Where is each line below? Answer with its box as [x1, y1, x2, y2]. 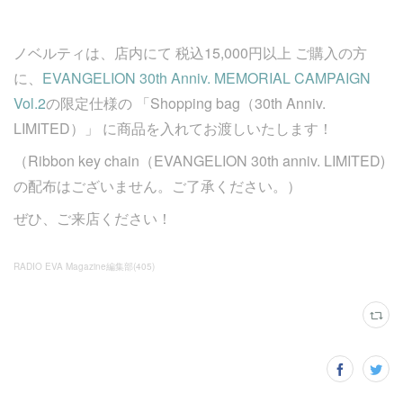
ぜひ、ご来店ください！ [13, 208, 172, 228]
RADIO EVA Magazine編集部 [13, 260, 133, 273]
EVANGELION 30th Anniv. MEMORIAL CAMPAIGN [42, 67, 371, 88]
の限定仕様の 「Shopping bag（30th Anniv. [46, 93, 326, 113]
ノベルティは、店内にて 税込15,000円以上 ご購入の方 [13, 42, 367, 63]
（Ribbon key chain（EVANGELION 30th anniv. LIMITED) [13, 150, 385, 171]
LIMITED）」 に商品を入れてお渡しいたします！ [13, 118, 333, 139]
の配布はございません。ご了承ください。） [13, 175, 301, 196]
